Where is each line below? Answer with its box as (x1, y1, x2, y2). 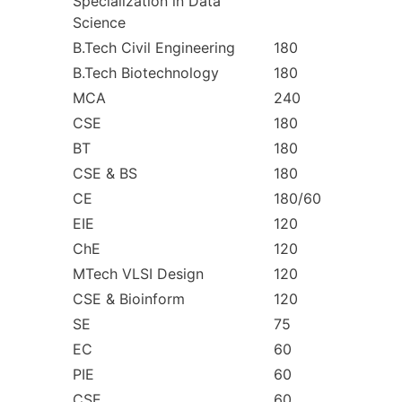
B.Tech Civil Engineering (73, 38, 235, 57)
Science (73, 13, 126, 31)
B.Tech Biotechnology (73, 63, 219, 82)
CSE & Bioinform (73, 289, 185, 308)
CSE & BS (73, 163, 137, 182)
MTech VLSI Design (73, 264, 204, 283)
